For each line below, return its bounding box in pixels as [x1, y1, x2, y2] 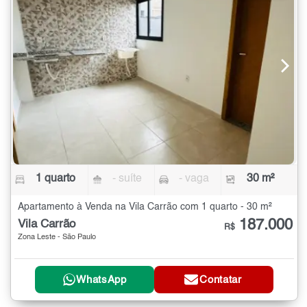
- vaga [178, 173, 209, 184]
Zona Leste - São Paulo [18, 233, 96, 241]
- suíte [112, 173, 143, 184]
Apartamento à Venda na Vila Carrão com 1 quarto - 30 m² [18, 201, 272, 212]
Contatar [199, 274, 242, 285]
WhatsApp [76, 274, 127, 285]
